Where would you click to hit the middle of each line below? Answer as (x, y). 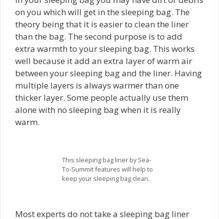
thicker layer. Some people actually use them (102, 98)
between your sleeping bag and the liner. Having (109, 73)
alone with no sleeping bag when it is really (98, 110)
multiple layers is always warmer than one (97, 86)
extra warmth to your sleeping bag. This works (105, 49)
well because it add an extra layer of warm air (104, 61)
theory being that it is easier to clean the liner (102, 24)
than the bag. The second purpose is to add (99, 37)
